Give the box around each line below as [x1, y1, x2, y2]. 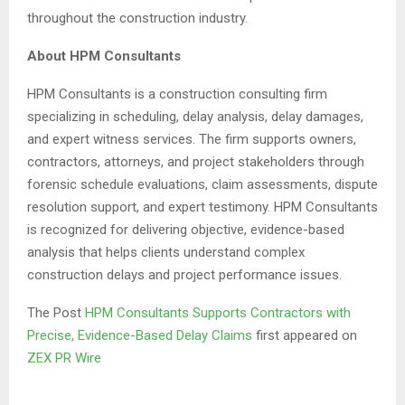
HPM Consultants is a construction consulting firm [27, 85, 327, 102]
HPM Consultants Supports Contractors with [85, 304, 351, 321]
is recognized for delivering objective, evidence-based [27, 221, 344, 238]
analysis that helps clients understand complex [27, 243, 305, 260]
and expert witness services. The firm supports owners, [27, 130, 356, 147]
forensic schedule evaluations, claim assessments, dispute [27, 175, 378, 193]
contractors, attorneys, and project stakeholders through [27, 153, 364, 170]
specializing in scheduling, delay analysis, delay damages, [27, 108, 363, 125]
